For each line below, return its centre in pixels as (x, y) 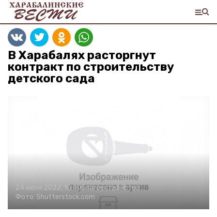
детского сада (51, 78)
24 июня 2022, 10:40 (48, 188)
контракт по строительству (91, 67)
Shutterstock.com (66, 197)
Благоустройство (111, 188)
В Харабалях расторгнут (82, 55)
